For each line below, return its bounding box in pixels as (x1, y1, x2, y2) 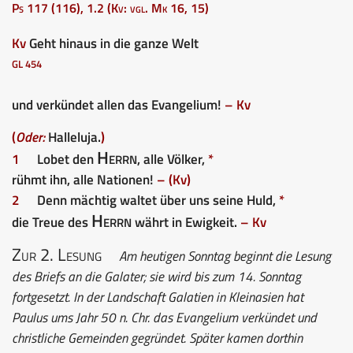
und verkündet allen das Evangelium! (12, 94, 225, 115)
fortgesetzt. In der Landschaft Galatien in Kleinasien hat (12, 286, 303, 307)
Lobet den (37, 148, 97, 169)
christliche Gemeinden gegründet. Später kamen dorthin (12, 327, 303, 348)
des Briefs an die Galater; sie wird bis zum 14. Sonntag (12, 266, 301, 287)
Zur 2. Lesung (12, 240, 102, 267)
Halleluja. (45, 126, 101, 147)
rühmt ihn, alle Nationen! (12, 169, 157, 190)
